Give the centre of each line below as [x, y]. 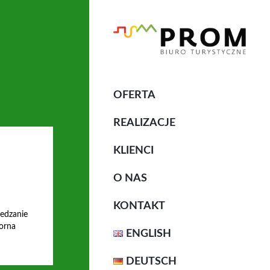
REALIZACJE [144, 123]
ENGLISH [149, 234]
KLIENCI [133, 150]
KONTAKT [139, 206]
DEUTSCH [152, 261]
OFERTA [134, 95]
